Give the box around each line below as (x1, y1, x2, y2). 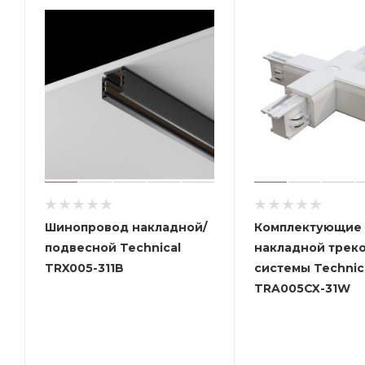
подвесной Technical (45, 240, 181, 255)
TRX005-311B (45, 260, 124, 275)
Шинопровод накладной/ (45, 219, 207, 235)
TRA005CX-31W (253, 280, 350, 296)
